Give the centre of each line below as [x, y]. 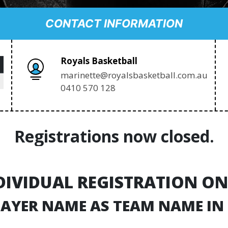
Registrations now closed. [114, 136]
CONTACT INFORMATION [114, 23]
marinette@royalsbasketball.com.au [134, 75]
